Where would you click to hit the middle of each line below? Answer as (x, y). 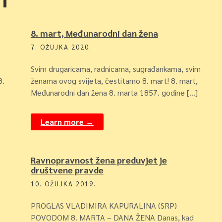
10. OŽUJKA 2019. (63, 184)
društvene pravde (67, 170)
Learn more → (67, 122)
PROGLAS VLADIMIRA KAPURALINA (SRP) (104, 205)
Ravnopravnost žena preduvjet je (99, 160)
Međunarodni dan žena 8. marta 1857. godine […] (114, 92)
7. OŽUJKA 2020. (61, 47)
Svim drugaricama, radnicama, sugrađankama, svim (115, 69)
